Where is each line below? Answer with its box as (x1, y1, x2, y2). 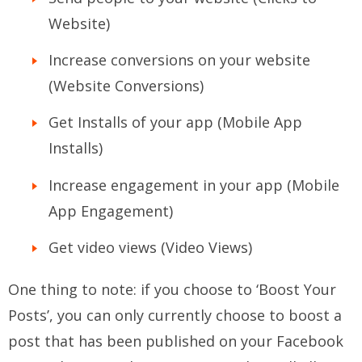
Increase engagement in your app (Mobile (48, 175, 339, 195)
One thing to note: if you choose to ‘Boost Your (8, 280, 336, 300)
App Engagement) (48, 200, 173, 221)
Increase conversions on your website (48, 50, 310, 70)
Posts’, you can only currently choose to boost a (8, 305, 342, 326)
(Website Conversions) (48, 76, 204, 96)
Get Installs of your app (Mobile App (48, 112, 302, 133)
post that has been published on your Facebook (8, 331, 343, 351)
